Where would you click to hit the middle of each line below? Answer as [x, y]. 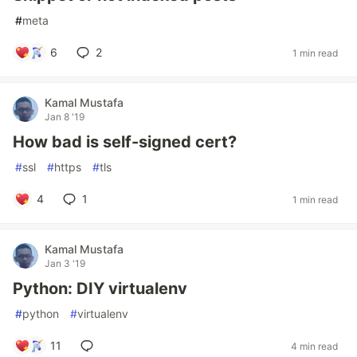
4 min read [314, 346]
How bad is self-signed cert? [125, 142]
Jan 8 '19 [65, 117]
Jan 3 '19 [65, 263]
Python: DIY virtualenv [100, 288]
